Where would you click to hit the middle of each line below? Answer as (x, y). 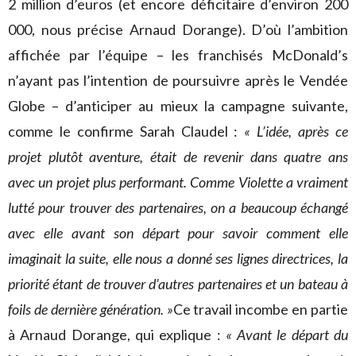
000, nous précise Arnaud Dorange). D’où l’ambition (178, 29)
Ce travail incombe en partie (260, 309)
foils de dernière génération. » (91, 309)
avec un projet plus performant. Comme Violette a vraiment (178, 182)
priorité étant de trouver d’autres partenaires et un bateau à (178, 284)
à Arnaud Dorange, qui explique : (117, 335)
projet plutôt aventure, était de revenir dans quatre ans (178, 157)
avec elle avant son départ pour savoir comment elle (178, 233)
